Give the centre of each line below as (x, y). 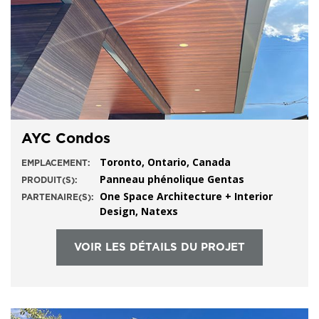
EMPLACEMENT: (56, 163)
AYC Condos (66, 139)
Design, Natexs (142, 211)
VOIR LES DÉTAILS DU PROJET (159, 247)
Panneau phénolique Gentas (172, 179)
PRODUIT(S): (49, 180)
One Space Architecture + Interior (186, 196)
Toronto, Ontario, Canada (165, 162)
